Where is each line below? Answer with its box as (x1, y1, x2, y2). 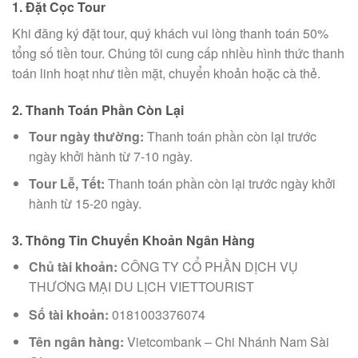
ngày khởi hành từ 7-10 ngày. (28, 146, 193, 165)
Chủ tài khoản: (28, 257, 117, 276)
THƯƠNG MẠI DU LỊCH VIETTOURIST (28, 277, 254, 296)
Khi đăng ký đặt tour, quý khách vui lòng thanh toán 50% (12, 23, 328, 42)
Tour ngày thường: (28, 126, 144, 145)
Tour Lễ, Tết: (28, 174, 105, 193)
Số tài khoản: (28, 304, 109, 324)
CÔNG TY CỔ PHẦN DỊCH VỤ (117, 257, 298, 276)
